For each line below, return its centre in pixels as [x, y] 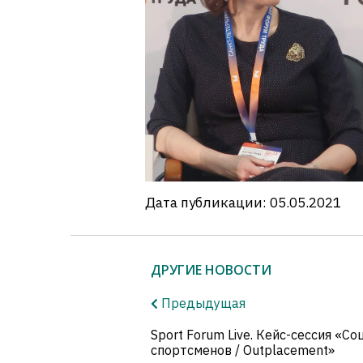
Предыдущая [201, 303]
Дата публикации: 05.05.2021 [243, 203]
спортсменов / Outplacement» [242, 350]
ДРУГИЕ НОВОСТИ [211, 270]
